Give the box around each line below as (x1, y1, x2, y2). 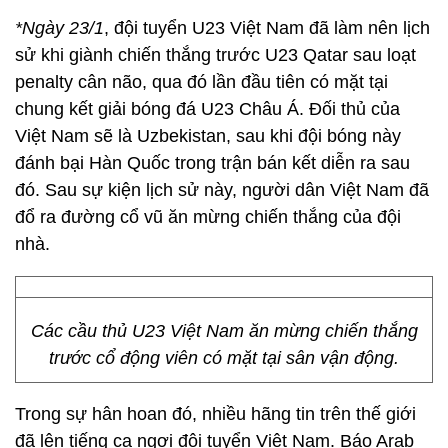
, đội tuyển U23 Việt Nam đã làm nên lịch (104, 18, 430, 38)
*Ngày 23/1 (15, 18, 104, 38)
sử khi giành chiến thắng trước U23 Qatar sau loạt (15, 45, 416, 65)
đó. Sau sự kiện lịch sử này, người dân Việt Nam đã (15, 180, 429, 200)
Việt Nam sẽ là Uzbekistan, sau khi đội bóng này (15, 126, 401, 146)
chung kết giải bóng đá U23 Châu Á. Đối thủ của (15, 99, 400, 119)
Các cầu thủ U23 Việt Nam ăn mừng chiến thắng (30, 321, 418, 341)
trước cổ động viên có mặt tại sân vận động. (49, 348, 399, 368)
